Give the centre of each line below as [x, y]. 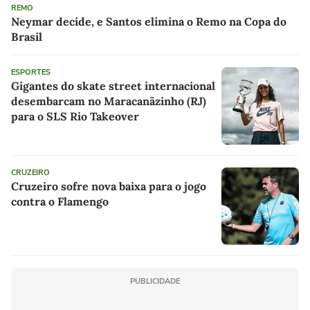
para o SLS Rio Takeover [75, 117]
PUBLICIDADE [155, 282]
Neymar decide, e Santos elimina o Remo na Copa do [149, 22]
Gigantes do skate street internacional [113, 86]
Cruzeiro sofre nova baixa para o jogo [109, 186]
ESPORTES [31, 73]
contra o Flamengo [60, 202]
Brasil [27, 37]
